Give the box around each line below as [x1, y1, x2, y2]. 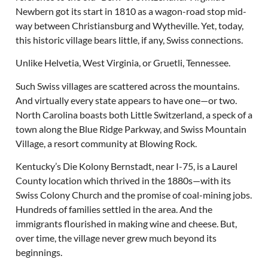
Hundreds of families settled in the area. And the [15, 203, 212, 215]
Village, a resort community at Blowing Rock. [15, 137, 197, 149]
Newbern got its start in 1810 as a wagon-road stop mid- [15, 5, 246, 17]
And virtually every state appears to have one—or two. [15, 94, 237, 106]
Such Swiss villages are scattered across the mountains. [15, 80, 239, 92]
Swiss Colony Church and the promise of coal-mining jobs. [15, 188, 252, 200]
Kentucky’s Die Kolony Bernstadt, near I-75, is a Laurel [15, 160, 237, 172]
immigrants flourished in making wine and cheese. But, [15, 217, 237, 229]
